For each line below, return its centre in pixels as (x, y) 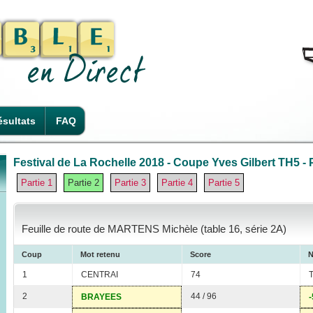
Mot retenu (100, 255)
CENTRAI (100, 275)
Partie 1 (37, 182)
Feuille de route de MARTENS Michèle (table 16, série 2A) (154, 229)
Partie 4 (177, 182)
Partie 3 (130, 182)
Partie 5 (224, 182)
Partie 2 (83, 182)
